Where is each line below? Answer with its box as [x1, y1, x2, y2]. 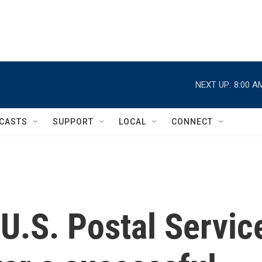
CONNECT [171, 117, 213, 126]
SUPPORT [53, 117, 94, 126]
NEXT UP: [195, 79, 231, 90]
